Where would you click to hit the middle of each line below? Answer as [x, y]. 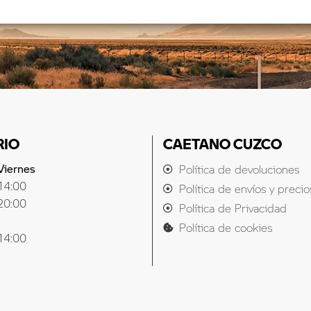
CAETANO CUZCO [223, 143]
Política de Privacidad [233, 208]
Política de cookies [225, 227]
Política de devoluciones [239, 169]
